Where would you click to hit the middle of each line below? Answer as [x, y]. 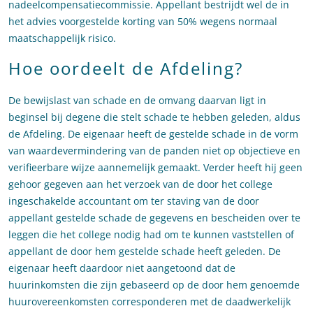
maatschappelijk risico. [62, 38]
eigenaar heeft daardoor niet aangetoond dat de [122, 268]
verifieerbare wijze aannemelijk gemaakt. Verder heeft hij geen [155, 168]
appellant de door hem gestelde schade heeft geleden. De [145, 252]
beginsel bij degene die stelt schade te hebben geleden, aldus [154, 117]
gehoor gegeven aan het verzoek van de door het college [140, 184]
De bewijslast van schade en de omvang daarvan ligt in [137, 101]
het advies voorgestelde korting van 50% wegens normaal [143, 22]
